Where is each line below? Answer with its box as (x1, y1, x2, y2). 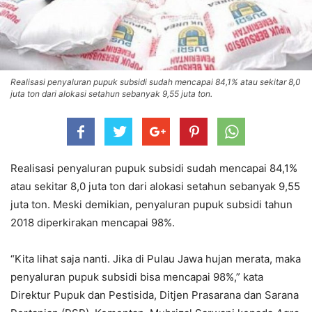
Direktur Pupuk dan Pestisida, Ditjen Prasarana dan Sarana (10, 288, 299, 302)
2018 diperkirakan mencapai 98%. (10, 215, 175, 229)
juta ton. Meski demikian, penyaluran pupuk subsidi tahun (10, 197, 292, 211)
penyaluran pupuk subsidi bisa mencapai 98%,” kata (10, 270, 263, 283)
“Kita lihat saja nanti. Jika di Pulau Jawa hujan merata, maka (10, 251, 301, 265)
